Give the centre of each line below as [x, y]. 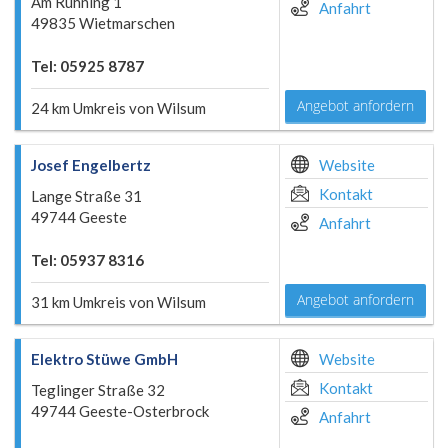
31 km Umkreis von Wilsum [118, 302]
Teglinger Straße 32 [98, 390]
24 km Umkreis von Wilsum [118, 108]
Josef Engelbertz [91, 165]
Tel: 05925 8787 [87, 66]
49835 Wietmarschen [103, 23]
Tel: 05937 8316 [87, 260]
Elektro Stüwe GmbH [104, 359]
